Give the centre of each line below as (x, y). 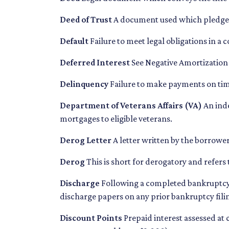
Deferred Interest (95, 63)
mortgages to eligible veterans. (116, 119)
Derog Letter (86, 140)
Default (74, 41)
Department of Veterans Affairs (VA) (131, 106)
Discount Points (91, 218)
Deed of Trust (86, 20)
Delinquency (84, 84)
